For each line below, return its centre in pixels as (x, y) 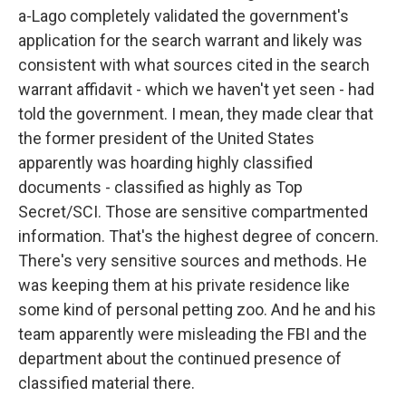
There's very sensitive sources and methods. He (193, 261)
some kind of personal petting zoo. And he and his (197, 309)
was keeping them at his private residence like (184, 285)
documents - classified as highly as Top (160, 187)
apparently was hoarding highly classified (165, 163)
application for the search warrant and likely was (190, 40)
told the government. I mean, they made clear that (196, 114)
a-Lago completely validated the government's (184, 16)
